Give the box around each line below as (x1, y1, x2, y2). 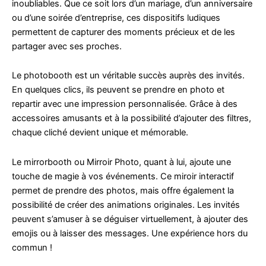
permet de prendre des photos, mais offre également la (12, 185, 234, 196)
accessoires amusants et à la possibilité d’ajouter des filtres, (12, 113, 251, 124)
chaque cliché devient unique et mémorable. (12, 127, 188, 138)
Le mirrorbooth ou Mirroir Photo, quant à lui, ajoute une (12, 156, 231, 167)
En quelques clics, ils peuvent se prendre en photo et (12, 84, 224, 96)
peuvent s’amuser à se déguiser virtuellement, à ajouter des (12, 213, 248, 224)
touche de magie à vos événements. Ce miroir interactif (12, 170, 234, 182)
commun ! (12, 242, 52, 253)
